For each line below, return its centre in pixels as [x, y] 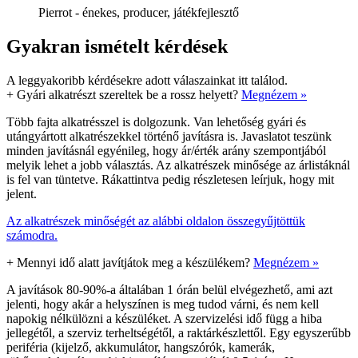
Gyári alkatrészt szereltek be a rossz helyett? [127, 94]
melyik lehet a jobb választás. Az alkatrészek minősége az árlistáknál [178, 165]
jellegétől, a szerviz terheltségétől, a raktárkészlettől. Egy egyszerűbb [179, 332]
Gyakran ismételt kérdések [117, 46]
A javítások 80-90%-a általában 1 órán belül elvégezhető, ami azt [169, 289]
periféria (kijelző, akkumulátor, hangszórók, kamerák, [141, 347]
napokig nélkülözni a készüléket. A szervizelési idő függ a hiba [164, 318]
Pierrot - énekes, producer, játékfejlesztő [139, 12]
